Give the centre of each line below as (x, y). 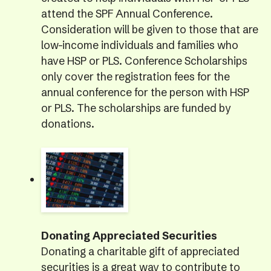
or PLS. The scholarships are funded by (136, 108)
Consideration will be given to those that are (149, 29)
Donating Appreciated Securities (129, 236)
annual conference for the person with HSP (145, 92)
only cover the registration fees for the (135, 77)
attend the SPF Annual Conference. (127, 14)
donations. (67, 124)
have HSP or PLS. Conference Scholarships (144, 61)
